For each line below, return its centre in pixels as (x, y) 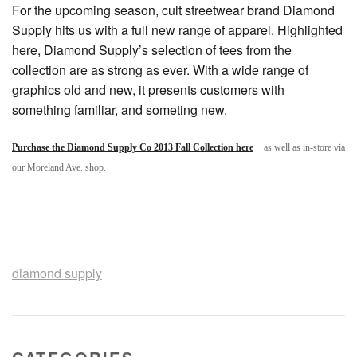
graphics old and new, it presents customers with (148, 90)
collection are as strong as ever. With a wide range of (160, 70)
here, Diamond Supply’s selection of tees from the (152, 50)
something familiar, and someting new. (120, 110)
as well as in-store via (303, 147)
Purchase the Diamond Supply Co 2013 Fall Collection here (133, 147)
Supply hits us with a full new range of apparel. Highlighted (177, 30)
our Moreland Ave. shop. (59, 167)
